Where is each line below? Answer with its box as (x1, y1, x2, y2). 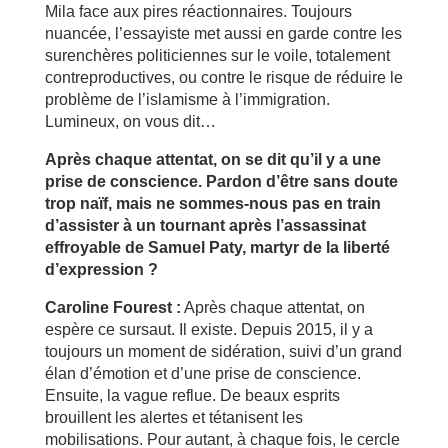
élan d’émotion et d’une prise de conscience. (44, 364, 361, 382)
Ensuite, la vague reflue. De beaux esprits (44, 386, 340, 404)
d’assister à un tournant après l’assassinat (44, 216, 366, 234)
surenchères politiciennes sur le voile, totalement (44, 46, 390, 64)
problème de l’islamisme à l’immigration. (44, 90, 330, 108)
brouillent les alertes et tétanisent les (44, 408, 303, 426)
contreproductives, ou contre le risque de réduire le (44, 68, 403, 86)
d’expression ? (44, 260, 158, 278)
